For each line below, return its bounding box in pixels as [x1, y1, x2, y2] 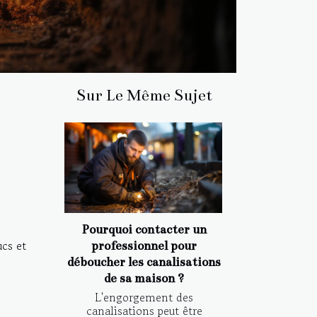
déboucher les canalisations [67, 254, 221, 270]
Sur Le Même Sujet [76, 86, 212, 105]
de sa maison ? [104, 270, 184, 286]
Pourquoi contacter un [81, 221, 207, 237]
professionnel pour [91, 238, 197, 253]
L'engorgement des [95, 288, 193, 306]
